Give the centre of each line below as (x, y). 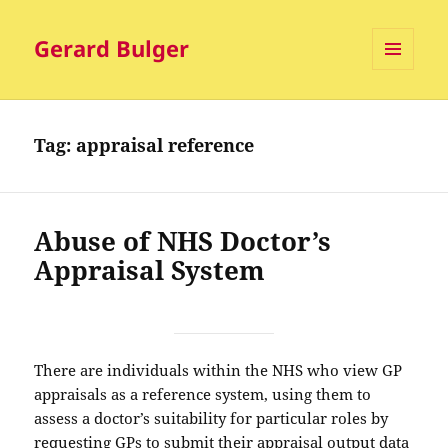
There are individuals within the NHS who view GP (218, 370)
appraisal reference (165, 145)
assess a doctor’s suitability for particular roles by (211, 418)
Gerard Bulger (112, 48)
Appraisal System (150, 270)
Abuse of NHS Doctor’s (183, 241)
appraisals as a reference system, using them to (203, 394)
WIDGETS (400, 112)
